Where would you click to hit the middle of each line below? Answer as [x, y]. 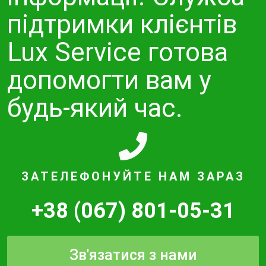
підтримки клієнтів [122, 25]
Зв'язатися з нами [133, 255]
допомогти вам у [109, 80]
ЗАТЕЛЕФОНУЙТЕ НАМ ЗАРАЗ [133, 177]
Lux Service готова [118, 53]
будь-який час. [95, 108]
